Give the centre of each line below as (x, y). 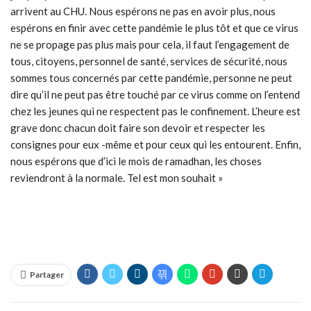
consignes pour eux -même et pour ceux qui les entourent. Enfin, (155, 145)
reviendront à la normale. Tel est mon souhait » (117, 178)
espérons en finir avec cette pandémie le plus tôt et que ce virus (154, 28)
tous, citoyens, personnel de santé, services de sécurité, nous (149, 61)
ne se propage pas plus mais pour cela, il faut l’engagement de (150, 45)
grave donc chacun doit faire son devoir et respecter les (138, 128)
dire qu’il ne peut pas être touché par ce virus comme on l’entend (155, 95)
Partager (47, 275)
